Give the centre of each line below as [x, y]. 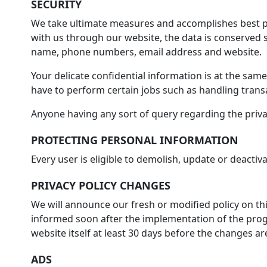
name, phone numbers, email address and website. [146, 52]
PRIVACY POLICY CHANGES [102, 185]
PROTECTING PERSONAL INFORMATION [134, 140]
